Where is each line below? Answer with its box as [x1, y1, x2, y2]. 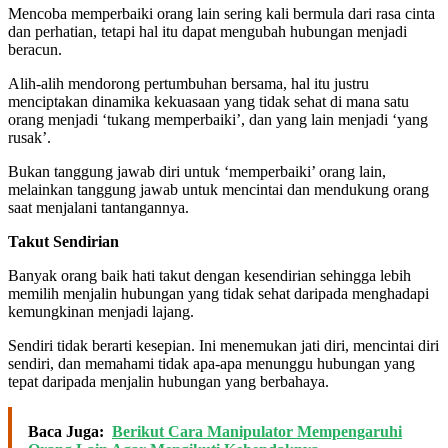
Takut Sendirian [8, 232, 119, 250]
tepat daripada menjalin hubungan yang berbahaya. [8, 372, 329, 390]
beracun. [8, 40, 62, 58]
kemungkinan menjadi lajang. [8, 302, 194, 320]
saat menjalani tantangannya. [8, 198, 189, 216]
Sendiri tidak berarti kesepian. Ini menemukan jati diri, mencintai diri [8, 336, 439, 354]
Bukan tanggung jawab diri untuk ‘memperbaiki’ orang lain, [8, 162, 386, 180]
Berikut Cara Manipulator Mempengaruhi [112, 422, 402, 440]
